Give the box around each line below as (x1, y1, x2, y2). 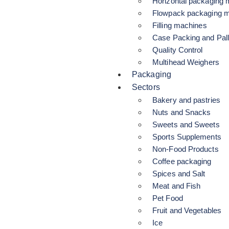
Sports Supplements (152, 132, 221, 141)
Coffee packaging (152, 157, 212, 166)
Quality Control (152, 45, 203, 54)
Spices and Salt (152, 169, 205, 178)
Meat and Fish (152, 181, 201, 190)
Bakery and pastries (152, 96, 220, 104)
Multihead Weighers (152, 58, 219, 66)
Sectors (132, 83, 160, 91)
